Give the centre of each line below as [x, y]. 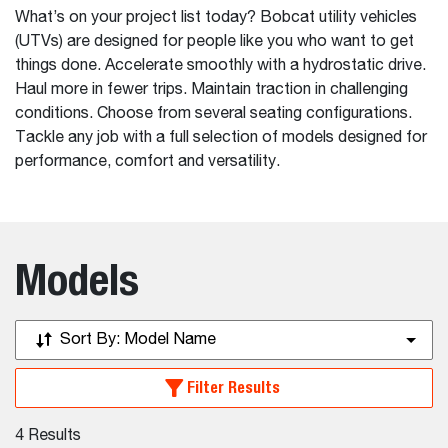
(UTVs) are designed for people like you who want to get [214, 42]
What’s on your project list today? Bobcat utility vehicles [216, 18]
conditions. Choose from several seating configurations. [213, 114]
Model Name [170, 340]
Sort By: [92, 340]
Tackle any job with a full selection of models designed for [221, 138]
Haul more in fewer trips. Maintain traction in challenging [211, 90]
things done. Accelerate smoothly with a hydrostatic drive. [220, 66]
